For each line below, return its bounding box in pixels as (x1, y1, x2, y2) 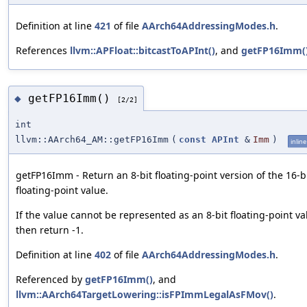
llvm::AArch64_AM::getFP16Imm (15, 134, 169, 145)
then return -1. (16, 223, 84, 237)
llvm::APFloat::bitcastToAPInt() (70, 43, 215, 57)
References (16, 43, 70, 57)
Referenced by (16, 273, 85, 286)
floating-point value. (16, 184, 108, 197)
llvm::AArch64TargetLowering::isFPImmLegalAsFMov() (16, 288, 273, 302)
